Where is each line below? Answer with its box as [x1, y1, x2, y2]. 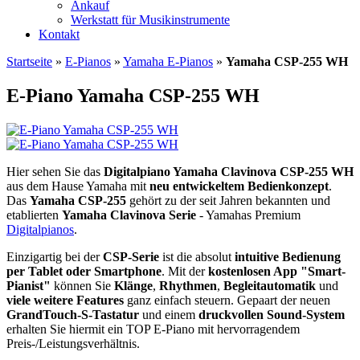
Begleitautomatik [223, 278, 316, 292]
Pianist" [6, 278, 51, 292]
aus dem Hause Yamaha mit [6, 178, 149, 193]
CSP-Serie [103, 249, 159, 264]
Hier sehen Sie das [6, 164, 104, 178]
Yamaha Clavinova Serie [62, 207, 196, 222]
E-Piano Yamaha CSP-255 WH [6, 84, 260, 106]
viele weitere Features [6, 292, 124, 307]
